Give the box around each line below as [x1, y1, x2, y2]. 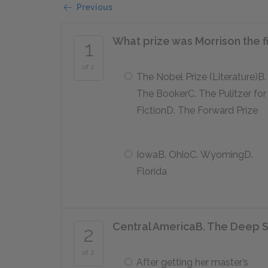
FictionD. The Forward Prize [136, 105, 258, 116]
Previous [77, 2, 112, 12]
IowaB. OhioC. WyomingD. [136, 149, 253, 160]
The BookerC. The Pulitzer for [136, 88, 266, 99]
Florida [136, 166, 167, 177]
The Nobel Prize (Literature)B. [136, 71, 266, 83]
